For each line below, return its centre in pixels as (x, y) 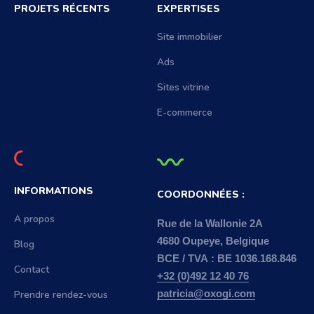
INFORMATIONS (54, 191)
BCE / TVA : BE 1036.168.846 (227, 259)
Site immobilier (190, 37)
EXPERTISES (189, 9)
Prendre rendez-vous (61, 295)
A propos (34, 219)
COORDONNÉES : (201, 195)
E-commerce (185, 113)
